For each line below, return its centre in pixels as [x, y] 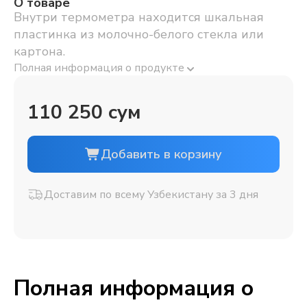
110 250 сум [84, 112]
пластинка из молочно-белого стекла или [139, 34]
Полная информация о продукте [100, 67]
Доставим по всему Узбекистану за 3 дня [151, 194]
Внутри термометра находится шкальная [139, 17]
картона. [39, 51]
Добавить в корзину [161, 154]
